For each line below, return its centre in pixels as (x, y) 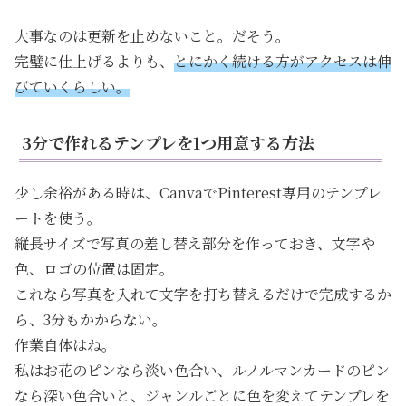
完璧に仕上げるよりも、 (94, 62)
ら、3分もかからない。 (91, 320)
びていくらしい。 (72, 87)
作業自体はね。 (65, 345)
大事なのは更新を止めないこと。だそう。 (152, 36)
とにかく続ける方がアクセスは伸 (283, 62)
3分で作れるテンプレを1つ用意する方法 (168, 143)
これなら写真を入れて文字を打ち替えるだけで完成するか (203, 295)
